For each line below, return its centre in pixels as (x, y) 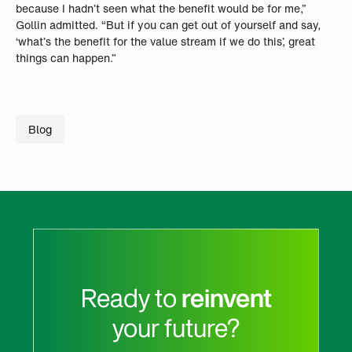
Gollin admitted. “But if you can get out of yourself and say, (168, 25)
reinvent (226, 298)
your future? (176, 328)
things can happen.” (66, 58)
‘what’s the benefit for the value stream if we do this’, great (165, 41)
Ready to (131, 298)
